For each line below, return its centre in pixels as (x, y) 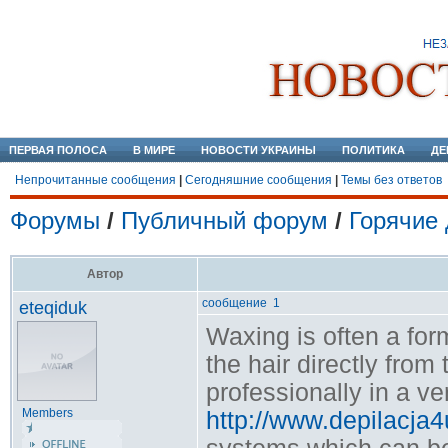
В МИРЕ (154, 150)
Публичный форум (224, 220)
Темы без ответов (391, 180)
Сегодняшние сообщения (258, 180)
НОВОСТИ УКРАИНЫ (258, 150)
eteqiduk (53, 308)
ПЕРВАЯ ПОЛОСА (58, 150)
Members (47, 413)
